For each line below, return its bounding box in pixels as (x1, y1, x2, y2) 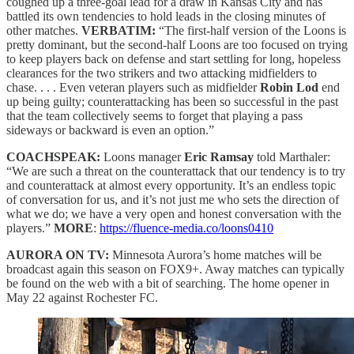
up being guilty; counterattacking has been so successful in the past (6, 94, 338, 108)
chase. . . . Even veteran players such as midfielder (6, 80, 260, 94)
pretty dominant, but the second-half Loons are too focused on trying (6, 37, 348, 51)
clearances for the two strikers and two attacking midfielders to (6, 66, 317, 80)
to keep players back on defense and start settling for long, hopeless (6, 51, 341, 66)
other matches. (6, 23, 81, 37)
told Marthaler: (254, 149, 330, 164)
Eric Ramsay (184, 149, 254, 164)
